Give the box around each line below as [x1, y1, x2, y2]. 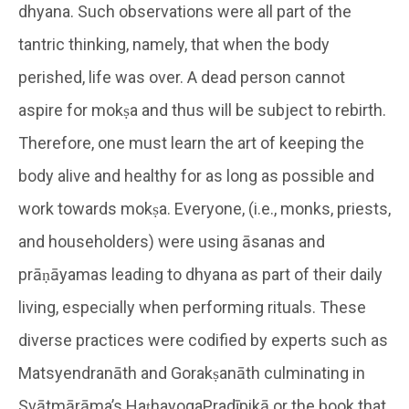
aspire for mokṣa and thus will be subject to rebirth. [18, 100, 386, 120]
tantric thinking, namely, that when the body [18, 34, 330, 54]
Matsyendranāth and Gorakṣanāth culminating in [18, 362, 365, 383]
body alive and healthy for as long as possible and [18, 165, 374, 185]
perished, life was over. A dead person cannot [18, 67, 345, 87]
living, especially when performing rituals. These [18, 297, 366, 317]
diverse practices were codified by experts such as [18, 330, 388, 350]
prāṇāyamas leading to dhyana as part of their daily [18, 264, 383, 284]
